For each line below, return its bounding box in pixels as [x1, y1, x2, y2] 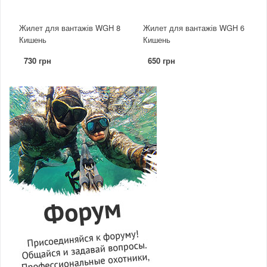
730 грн [24, 55, 51, 67]
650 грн [148, 55, 175, 67]
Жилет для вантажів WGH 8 [19, 22, 120, 34]
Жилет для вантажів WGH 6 [143, 22, 244, 34]
